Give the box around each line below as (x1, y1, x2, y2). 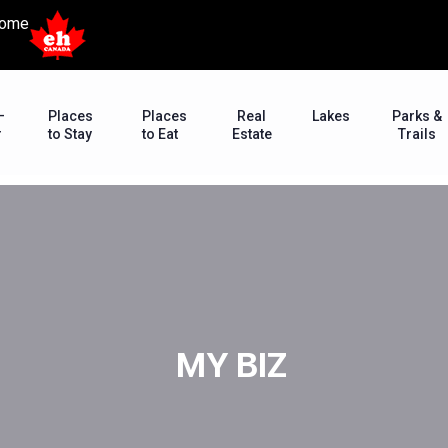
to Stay (48, 125, 93, 142)
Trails (397, 125, 436, 142)
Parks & (391, 107, 442, 124)
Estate (231, 125, 272, 142)
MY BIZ (161, 344, 287, 385)
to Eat (142, 125, 179, 142)
